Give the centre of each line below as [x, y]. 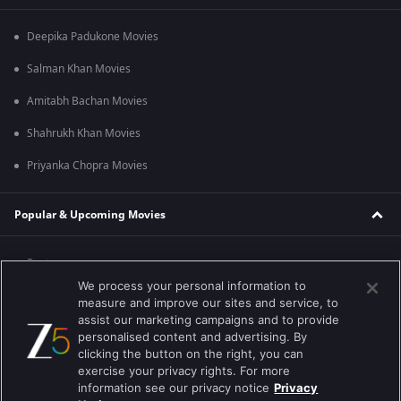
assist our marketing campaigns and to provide [209, 320]
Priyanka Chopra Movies [87, 166]
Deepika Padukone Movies [93, 37]
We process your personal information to [192, 286]
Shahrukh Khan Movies [84, 133]
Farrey [43, 328]
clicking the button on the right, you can [191, 354]
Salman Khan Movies [79, 69]
